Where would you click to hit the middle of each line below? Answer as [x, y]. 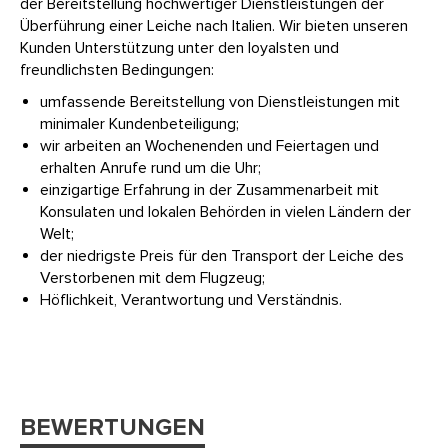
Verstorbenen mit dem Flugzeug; [152, 278]
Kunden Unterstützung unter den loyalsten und [179, 48]
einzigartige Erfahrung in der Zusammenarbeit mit [209, 190]
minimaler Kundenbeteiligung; [139, 124]
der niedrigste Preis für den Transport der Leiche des [222, 256]
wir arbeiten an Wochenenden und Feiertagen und [209, 146]
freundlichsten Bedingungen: [117, 70]
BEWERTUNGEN [112, 428]
